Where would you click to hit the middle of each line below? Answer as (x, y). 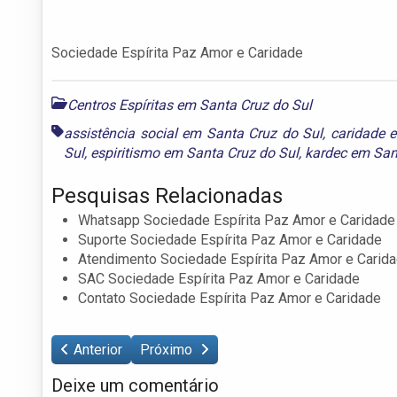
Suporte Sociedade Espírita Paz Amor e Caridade (230, 239)
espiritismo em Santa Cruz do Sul (195, 152)
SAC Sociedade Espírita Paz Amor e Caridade (219, 278)
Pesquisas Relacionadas (167, 195)
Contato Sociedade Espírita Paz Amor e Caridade (230, 298)
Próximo (168, 349)
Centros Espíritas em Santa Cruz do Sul (190, 105)
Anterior (98, 349)
